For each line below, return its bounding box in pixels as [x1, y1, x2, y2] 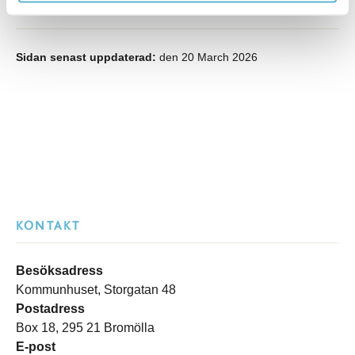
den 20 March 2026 [156, 51, 258, 64]
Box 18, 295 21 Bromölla [16, 321, 155, 334]
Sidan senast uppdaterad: [16, 51, 156, 64]
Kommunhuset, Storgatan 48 [16, 283, 176, 296]
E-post [16, 340, 55, 353]
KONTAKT [16, 219, 81, 232]
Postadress [16, 302, 85, 315]
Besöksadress [16, 264, 103, 277]
